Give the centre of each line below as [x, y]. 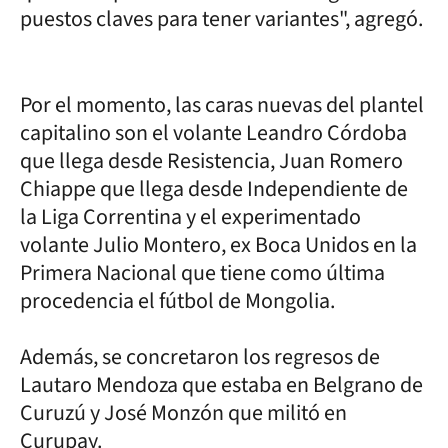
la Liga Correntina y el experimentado [190, 216]
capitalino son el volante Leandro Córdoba [213, 132]
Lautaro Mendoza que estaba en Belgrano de [221, 384]
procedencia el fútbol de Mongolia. [177, 300]
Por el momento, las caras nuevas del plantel [222, 104]
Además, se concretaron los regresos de [200, 356]
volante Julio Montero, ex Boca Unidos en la [218, 244]
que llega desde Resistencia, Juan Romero [211, 160]
